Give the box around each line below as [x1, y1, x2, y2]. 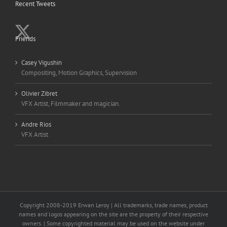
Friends [15, 34, 35, 44]
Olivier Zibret [21, 89, 57, 98]
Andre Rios [21, 120, 51, 129]
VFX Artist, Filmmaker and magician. [21, 99, 120, 108]
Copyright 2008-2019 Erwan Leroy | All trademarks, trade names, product [19, 201, 208, 209]
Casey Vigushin [21, 58, 62, 67]
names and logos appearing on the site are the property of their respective [19, 210, 208, 218]
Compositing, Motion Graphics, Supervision [21, 68, 137, 78]
